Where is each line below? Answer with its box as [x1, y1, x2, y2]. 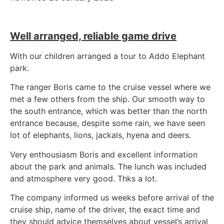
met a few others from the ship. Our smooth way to [10, 94, 205, 104]
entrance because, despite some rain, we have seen [10, 118, 205, 128]
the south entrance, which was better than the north [10, 106, 207, 116]
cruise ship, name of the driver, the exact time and [10, 204, 200, 214]
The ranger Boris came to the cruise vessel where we [10, 82, 210, 92]
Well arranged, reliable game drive [10, 29, 176, 42]
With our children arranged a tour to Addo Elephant [10, 50, 205, 61]
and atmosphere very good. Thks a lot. [10, 173, 157, 183]
